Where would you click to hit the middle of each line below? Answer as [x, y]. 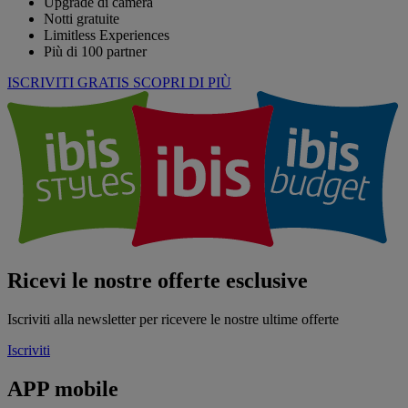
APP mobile [63, 388]
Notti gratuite [82, 19]
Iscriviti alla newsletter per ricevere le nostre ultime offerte [173, 319]
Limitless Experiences [107, 36]
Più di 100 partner [95, 52]
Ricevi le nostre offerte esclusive [158, 281]
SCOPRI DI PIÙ [182, 83]
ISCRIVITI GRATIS [68, 83]
